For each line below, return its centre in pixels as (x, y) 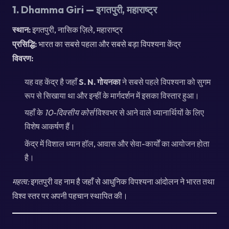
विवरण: (23, 58)
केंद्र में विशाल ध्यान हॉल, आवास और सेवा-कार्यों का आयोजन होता (117, 143)
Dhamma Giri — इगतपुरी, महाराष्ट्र (89, 9)
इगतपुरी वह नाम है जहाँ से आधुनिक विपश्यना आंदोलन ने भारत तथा (122, 181)
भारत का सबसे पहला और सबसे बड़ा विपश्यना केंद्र (109, 44)
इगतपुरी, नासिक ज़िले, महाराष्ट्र (77, 29)
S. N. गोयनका (100, 82)
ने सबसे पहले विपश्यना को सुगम (166, 82)
